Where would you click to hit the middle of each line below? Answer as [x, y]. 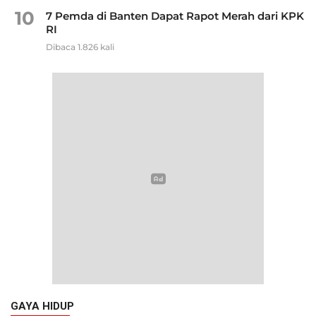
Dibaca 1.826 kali [80, 47]
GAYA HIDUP [42, 306]
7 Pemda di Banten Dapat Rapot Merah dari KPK [175, 16]
